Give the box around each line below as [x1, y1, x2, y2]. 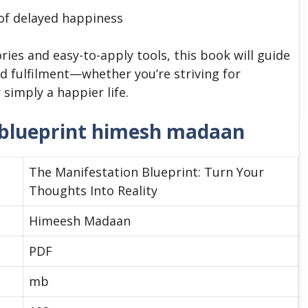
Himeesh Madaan [29, 212, 131, 229]
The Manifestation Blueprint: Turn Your [29, 163, 264, 180]
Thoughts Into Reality [29, 181, 157, 199]
